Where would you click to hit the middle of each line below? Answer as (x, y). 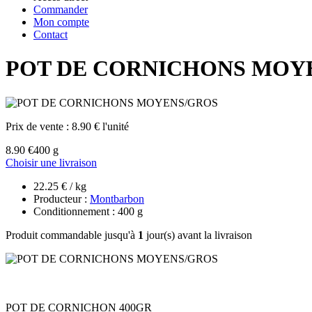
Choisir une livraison (51, 162)
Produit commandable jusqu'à (72, 235)
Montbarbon (117, 198)
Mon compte (61, 22)
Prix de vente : (39, 126)
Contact (50, 34)
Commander (61, 9)
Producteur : (62, 198)
